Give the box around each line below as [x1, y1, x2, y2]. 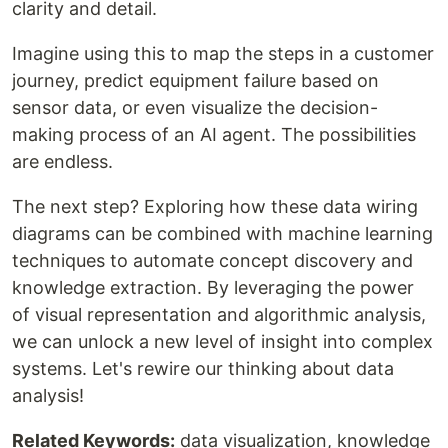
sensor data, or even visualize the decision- [12, 97, 378, 118]
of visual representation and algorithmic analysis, [12, 304, 426, 325]
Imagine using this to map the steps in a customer [12, 43, 434, 64]
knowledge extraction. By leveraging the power [12, 277, 414, 298]
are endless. [12, 151, 113, 172]
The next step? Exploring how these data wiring [12, 196, 418, 217]
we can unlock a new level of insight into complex [12, 331, 433, 352]
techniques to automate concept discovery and [12, 250, 413, 271]
